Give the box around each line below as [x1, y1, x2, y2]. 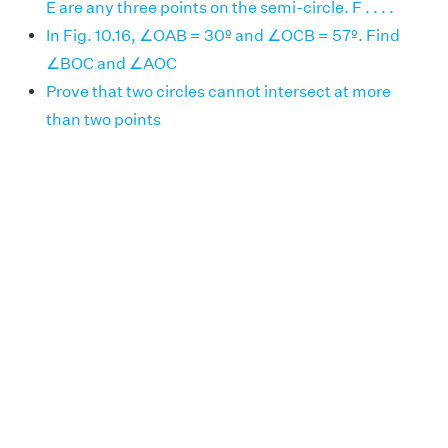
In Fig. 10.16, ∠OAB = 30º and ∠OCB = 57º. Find [46, 25, 400, 45]
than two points [46, 109, 161, 129]
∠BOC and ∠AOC [46, 53, 177, 73]
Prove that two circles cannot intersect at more [46, 81, 391, 101]
